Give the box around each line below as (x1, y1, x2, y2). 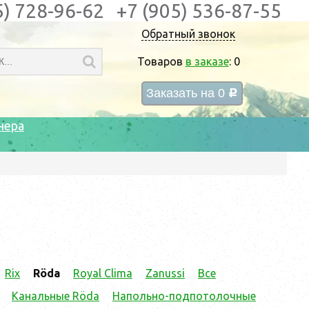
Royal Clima (73, 266, 132, 279)
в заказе (185, 55, 229, 68)
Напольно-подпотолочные (112, 289, 256, 302)
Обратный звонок (141, 28, 235, 40)
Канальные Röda (12, 289, 99, 302)
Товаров (137, 55, 186, 68)
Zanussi (146, 266, 185, 279)
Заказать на (146, 86, 218, 100)
